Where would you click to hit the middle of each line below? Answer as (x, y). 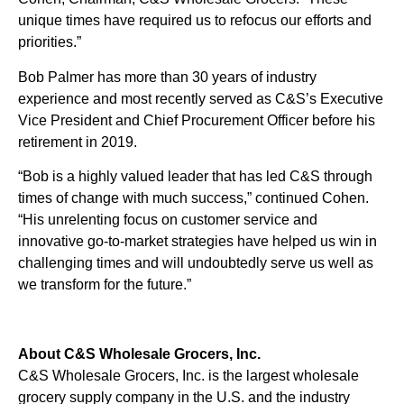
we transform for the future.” (105, 285)
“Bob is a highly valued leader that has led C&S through (195, 177)
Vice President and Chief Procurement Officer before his (197, 120)
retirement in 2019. (78, 142)
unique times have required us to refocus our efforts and (195, 21)
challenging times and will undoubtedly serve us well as (196, 263)
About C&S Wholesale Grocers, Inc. (139, 353)
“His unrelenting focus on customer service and (168, 220)
